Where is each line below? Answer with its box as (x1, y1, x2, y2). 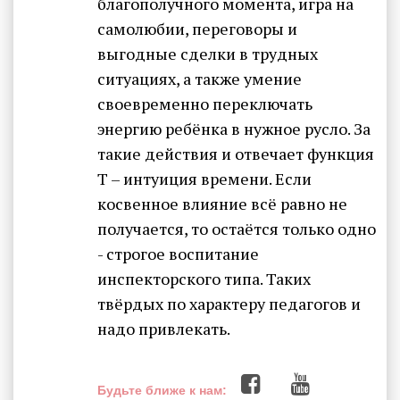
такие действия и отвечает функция (97, 143, 374, 165)
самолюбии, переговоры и (97, 18, 297, 40)
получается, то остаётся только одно (97, 218, 376, 240)
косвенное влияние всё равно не (97, 193, 347, 215)
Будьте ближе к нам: (97, 382, 227, 397)
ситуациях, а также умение (97, 68, 302, 90)
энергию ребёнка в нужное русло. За (97, 118, 371, 140)
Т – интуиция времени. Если (97, 168, 312, 190)
